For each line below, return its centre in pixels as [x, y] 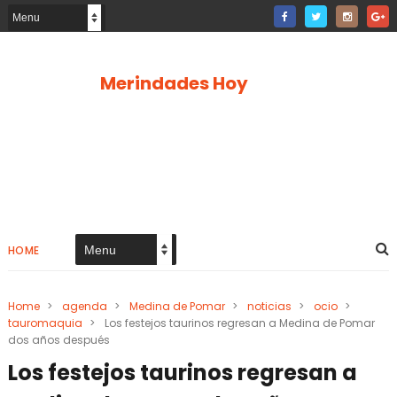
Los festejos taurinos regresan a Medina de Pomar [239, 323]
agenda [84, 306]
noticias [269, 306]
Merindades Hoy [174, 83]
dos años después [58, 340]
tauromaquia [45, 323]
